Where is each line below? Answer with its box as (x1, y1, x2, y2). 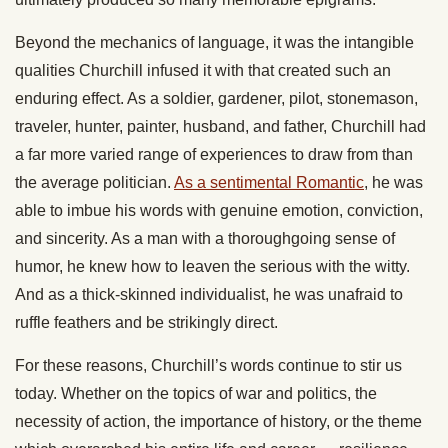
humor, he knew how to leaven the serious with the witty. (15, 258, 410, 276)
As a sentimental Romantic (174, 174, 364, 192)
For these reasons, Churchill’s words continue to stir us (15, 357, 402, 375)
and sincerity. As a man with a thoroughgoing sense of (15, 230, 395, 248)
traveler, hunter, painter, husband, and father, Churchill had (15, 118, 426, 136)
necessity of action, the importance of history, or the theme (15, 413, 422, 431)
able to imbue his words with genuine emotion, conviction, (15, 202, 423, 220)
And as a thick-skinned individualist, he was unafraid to (15, 286, 403, 304)
